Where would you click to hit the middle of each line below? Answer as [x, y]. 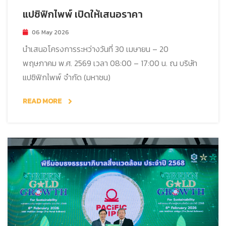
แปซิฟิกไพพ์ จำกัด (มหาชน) [67, 77]
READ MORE [43, 101]
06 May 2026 [50, 33]
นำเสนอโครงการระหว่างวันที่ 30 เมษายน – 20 [96, 49]
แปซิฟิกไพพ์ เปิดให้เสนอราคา [83, 14]
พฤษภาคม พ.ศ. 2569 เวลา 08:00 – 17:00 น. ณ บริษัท [110, 63]
